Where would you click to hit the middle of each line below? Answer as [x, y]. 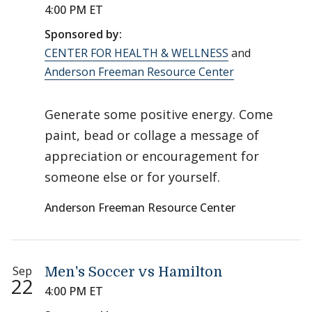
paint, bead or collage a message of [152, 135]
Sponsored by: [83, 34]
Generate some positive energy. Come [159, 114]
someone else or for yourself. [132, 177]
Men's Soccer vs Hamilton [134, 272]
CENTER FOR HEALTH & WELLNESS [136, 53]
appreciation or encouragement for [152, 156]
